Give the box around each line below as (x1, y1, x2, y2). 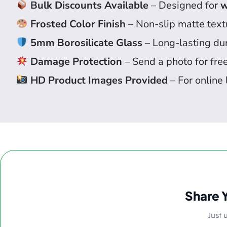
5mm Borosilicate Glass (30, 36, 142, 50)
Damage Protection (30, 55, 122, 69)
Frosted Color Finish (30, 17, 126, 31)
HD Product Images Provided (30, 73, 168, 88)
